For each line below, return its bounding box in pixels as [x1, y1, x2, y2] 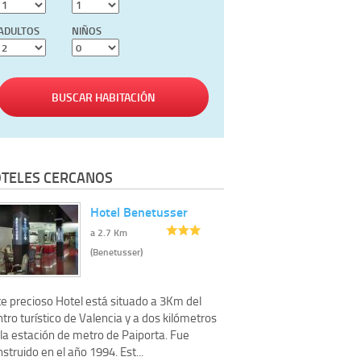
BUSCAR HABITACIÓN [51, 89, 156, 106]
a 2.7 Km [90, 225, 127, 239]
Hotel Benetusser [90, 201, 188, 221]
